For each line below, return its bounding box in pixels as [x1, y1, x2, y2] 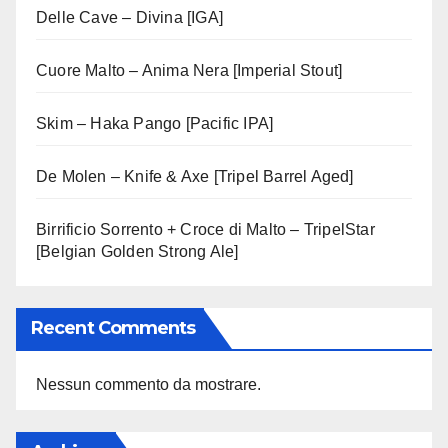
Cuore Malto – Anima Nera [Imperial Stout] [36, 62, 343, 79]
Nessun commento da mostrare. [36, 375, 261, 393]
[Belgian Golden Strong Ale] [36, 243, 239, 260]
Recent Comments [31, 316, 196, 339]
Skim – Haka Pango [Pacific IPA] [36, 115, 274, 132]
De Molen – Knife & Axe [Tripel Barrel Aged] [36, 168, 354, 185]
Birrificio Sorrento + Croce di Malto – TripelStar [36, 221, 375, 238]
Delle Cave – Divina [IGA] [36, 9, 223, 26]
